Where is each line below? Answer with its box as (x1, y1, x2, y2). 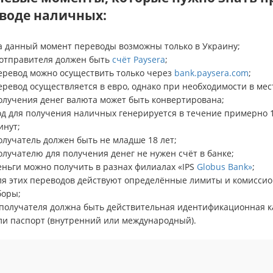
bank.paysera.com (174, 66, 249, 79)
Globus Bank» (196, 160, 252, 172)
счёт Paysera (112, 53, 165, 65)
